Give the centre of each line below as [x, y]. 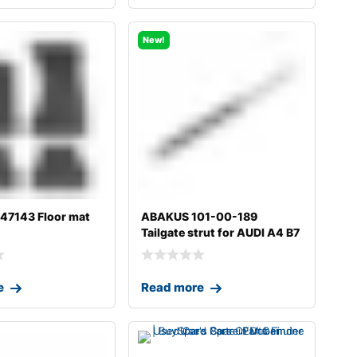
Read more [172, 288]
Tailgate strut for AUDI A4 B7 [220, 232]
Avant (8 [164, 248]
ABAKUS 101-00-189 [199, 216]
